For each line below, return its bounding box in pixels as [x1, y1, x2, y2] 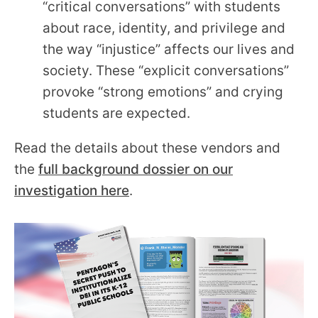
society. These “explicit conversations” [43, 62, 289, 79]
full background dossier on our [38, 161, 233, 178]
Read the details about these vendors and [14, 140, 280, 157]
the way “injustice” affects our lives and [43, 41, 295, 58]
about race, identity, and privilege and [43, 20, 285, 37]
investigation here [14, 182, 129, 199]
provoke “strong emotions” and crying [43, 84, 283, 101]
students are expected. [43, 105, 190, 122]
